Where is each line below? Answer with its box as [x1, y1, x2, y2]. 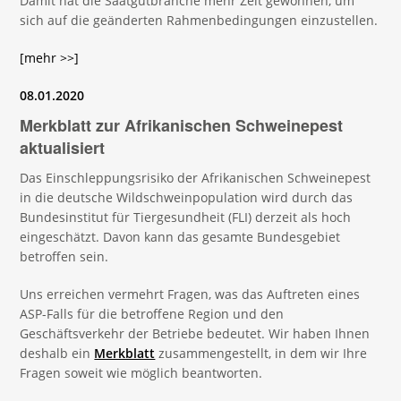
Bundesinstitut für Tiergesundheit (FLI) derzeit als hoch [20, 209, 352, 226]
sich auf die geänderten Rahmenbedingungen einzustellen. [20, 12, 379, 29]
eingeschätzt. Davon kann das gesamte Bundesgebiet [20, 228, 341, 245]
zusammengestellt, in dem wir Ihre [155, 345, 368, 362]
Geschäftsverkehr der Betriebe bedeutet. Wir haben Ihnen [20, 325, 371, 342]
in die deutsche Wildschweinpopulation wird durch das [20, 189, 354, 206]
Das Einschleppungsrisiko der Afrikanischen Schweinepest [20, 169, 371, 186]
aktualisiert [20, 136, 106, 159]
